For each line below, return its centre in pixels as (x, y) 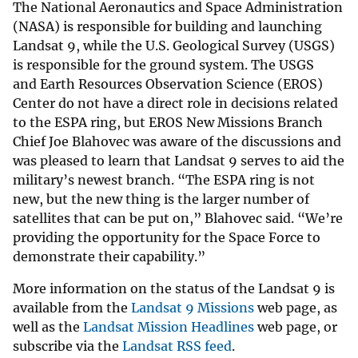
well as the (48, 326)
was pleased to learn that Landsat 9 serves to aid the (179, 160)
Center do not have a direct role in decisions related (175, 103)
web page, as (296, 307)
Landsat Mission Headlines (169, 326)
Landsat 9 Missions (193, 307)
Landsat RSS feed (177, 346)
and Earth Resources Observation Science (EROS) (168, 84)
